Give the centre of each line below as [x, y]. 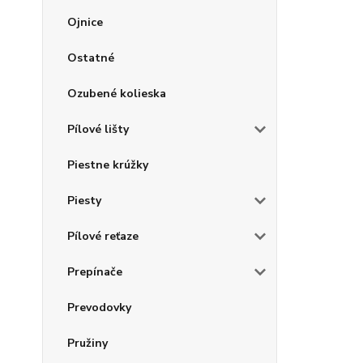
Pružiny [88, 343]
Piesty [84, 201]
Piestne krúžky [108, 165]
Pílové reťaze [103, 236]
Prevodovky [99, 307]
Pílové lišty [98, 129]
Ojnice [85, 22]
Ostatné [91, 58]
